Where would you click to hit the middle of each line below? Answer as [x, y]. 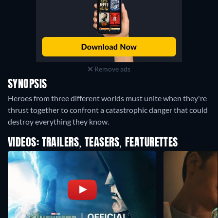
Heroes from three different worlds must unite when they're [107, 98]
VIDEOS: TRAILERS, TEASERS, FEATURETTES [93, 143]
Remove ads [111, 69]
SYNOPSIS [27, 85]
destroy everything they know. [58, 122]
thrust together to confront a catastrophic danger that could [108, 110]
